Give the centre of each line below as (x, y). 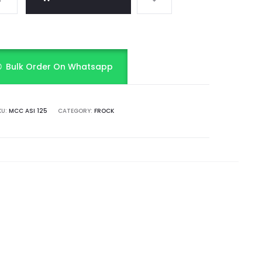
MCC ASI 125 (28, 111)
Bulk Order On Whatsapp (60, 67)
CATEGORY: (76, 111)
